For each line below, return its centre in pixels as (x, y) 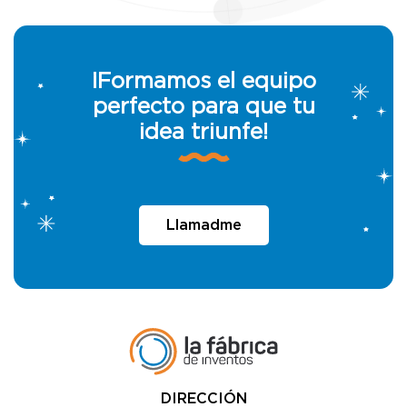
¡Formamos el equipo (203, 82)
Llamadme (203, 226)
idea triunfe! (203, 133)
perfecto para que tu (203, 108)
